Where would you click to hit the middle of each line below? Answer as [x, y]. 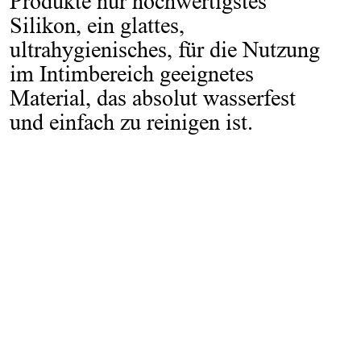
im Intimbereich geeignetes [132, 73]
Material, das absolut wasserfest [153, 98]
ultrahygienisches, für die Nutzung [165, 49]
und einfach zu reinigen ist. [131, 122]
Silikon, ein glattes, [97, 25]
